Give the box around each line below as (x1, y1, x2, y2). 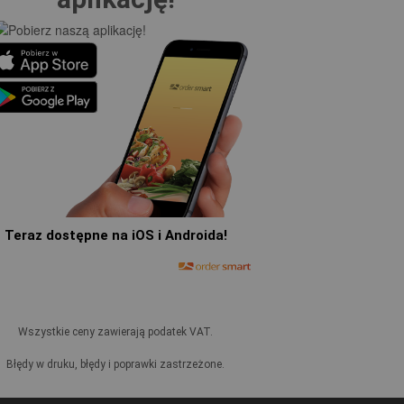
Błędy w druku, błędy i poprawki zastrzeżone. (6, 358, 225, 372)
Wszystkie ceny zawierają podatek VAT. (18, 326, 213, 339)
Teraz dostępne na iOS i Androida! (4, 227, 227, 243)
